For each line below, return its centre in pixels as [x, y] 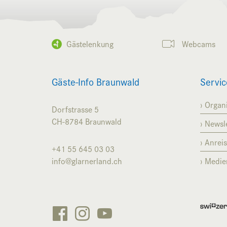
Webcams [199, 43]
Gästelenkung [90, 43]
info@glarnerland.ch [87, 160]
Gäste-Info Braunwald [96, 81]
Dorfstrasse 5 [75, 109]
